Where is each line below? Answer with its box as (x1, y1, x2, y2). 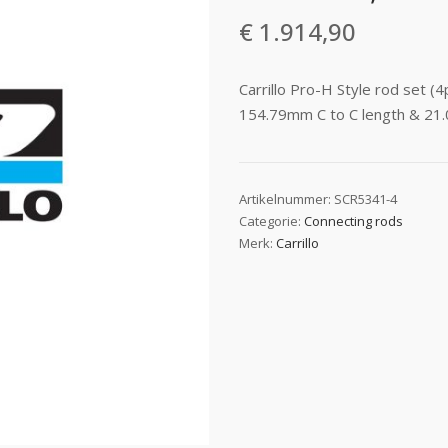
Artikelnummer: (239, 190, 335, 209)
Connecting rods (304, 212, 404, 231)
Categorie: (239, 212, 305, 231)
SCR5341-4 (334, 190, 398, 209)
